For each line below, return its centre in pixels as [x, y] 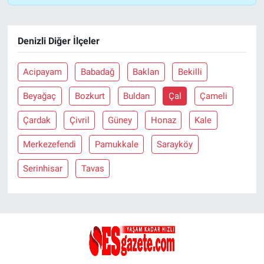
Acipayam [43, 72]
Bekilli [190, 72]
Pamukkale [116, 144]
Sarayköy [175, 144]
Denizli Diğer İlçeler [58, 41]
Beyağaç [40, 96]
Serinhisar [43, 168]
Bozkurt [90, 96]
